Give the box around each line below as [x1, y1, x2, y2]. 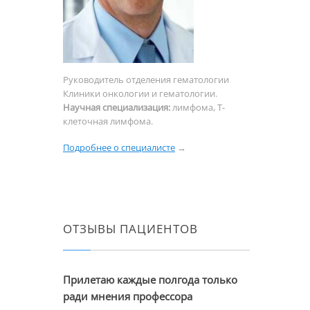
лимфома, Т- [170, 100, 225, 113]
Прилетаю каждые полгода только [63, 272, 237, 286]
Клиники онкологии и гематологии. [63, 86, 217, 100]
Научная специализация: [63, 100, 170, 113]
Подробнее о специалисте [63, 140, 175, 154]
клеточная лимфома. [63, 114, 153, 127]
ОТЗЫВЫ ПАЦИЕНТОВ [63, 220, 199, 237]
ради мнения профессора [63, 289, 192, 303]
